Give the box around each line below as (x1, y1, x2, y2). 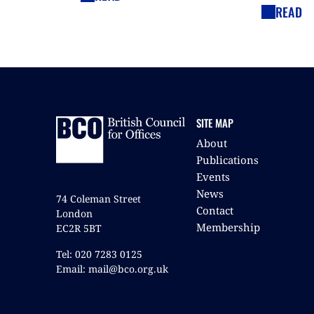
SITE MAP (196, 114, 233, 130)
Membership (196, 219, 260, 234)
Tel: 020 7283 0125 (56, 247, 142, 261)
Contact (196, 203, 233, 217)
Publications (196, 152, 259, 167)
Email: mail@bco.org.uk (56, 261, 168, 275)
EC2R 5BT (56, 221, 102, 235)
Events (196, 169, 230, 184)
